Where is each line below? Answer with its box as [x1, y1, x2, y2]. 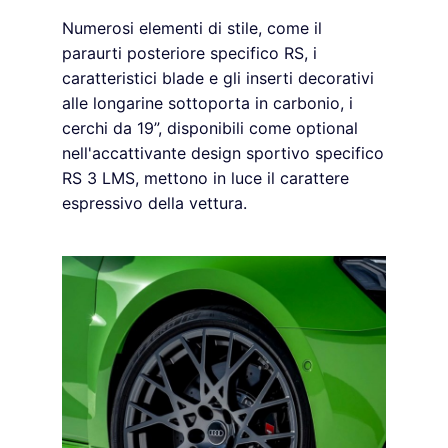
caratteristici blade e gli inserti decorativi [62, 68, 374, 89]
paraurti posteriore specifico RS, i [62, 43, 317, 64]
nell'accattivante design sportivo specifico [62, 143, 384, 164]
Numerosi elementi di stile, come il [62, 18, 322, 39]
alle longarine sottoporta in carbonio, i [62, 93, 353, 114]
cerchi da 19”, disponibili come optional [62, 118, 358, 139]
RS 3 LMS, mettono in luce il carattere [62, 168, 349, 189]
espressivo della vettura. [62, 193, 247, 214]
